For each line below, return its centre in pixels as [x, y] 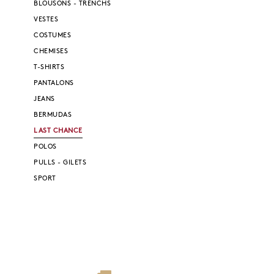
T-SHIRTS [49, 68]
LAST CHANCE [58, 131]
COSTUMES [52, 36]
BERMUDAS [53, 116]
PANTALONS [54, 84]
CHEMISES [51, 52]
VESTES [46, 20]
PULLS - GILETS [60, 163]
